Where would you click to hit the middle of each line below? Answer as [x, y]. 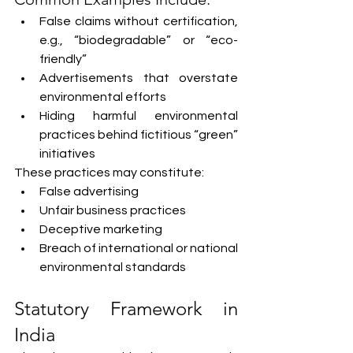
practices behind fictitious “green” [139, 135]
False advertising [89, 191]
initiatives [67, 154]
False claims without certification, [139, 21]
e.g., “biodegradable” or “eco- [139, 40]
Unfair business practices [113, 210]
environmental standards [113, 267]
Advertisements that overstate [139, 78]
